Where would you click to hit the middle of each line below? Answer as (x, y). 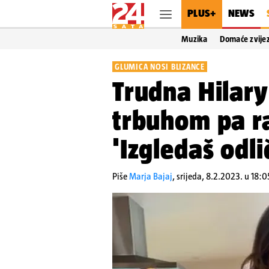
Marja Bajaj (151, 176)
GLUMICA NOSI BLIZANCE (160, 67)
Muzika (195, 39)
